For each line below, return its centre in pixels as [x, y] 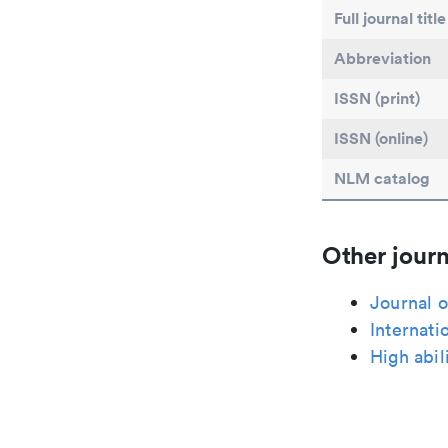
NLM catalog [382, 178]
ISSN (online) [381, 138]
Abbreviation [382, 58]
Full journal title [390, 18]
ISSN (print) [377, 98]
